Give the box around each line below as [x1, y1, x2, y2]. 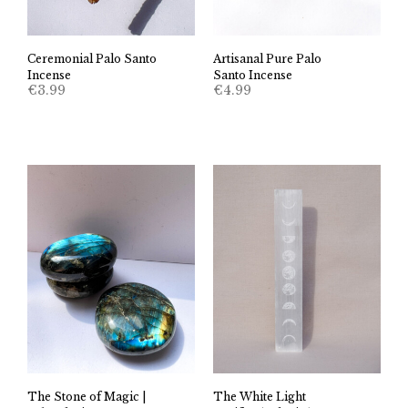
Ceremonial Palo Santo [27, 52, 157, 66]
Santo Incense [213, 68, 295, 83]
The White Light [213, 389, 306, 403]
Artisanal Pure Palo [213, 52, 321, 66]
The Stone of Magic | [27, 389, 146, 403]
